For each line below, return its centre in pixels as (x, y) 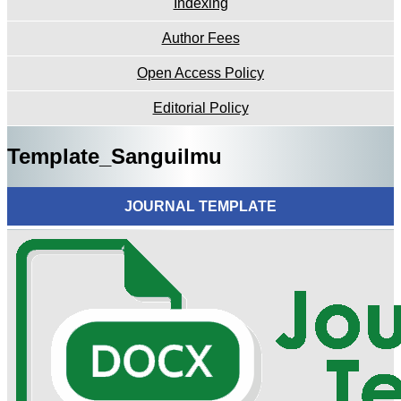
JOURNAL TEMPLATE (200, 206)
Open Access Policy (200, 73)
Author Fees (200, 38)
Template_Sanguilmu (115, 156)
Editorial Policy (200, 107)
